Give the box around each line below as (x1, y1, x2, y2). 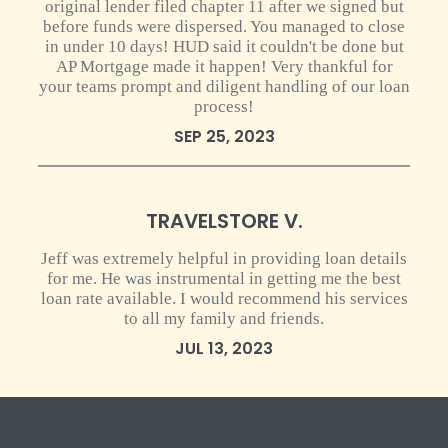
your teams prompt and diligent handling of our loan (38, 77, 410, 96)
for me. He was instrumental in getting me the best (47, 269, 401, 288)
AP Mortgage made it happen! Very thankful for (55, 57, 393, 76)
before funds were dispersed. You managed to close (43, 17, 405, 36)
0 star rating (223, 190, 309, 207)
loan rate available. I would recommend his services (40, 289, 408, 308)
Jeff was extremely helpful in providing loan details (41, 249, 407, 268)
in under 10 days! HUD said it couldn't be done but (44, 37, 404, 56)
